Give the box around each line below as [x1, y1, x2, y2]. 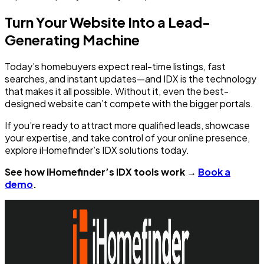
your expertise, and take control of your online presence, [5, 131, 250, 144]
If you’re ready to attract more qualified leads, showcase [5, 119, 250, 132]
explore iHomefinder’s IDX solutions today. [5, 144, 189, 157]
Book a [198, 166, 230, 179]
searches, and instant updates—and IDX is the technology [5, 72, 256, 85]
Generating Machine [5, 31, 140, 49]
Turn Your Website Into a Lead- [5, 13, 210, 31]
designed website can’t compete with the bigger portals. [5, 97, 253, 110]
